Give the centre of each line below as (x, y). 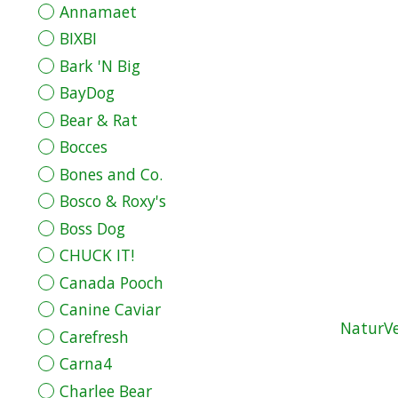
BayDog (87, 93)
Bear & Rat (98, 119)
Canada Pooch (111, 282)
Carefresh (94, 336)
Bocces (83, 147)
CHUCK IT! (96, 255)
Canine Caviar (110, 310)
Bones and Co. (111, 174)
